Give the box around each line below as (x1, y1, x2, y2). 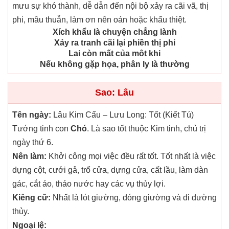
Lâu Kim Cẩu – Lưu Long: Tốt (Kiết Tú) (51, 110, 194, 120)
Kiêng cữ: (12, 193, 51, 202)
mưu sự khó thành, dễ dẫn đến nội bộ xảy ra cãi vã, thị (12, 2, 209, 11)
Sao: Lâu (95, 87, 134, 98)
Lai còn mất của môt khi (68, 49, 161, 58)
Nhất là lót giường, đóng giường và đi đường (51, 193, 217, 202)
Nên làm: (12, 152, 47, 161)
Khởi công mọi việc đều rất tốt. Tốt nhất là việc (47, 152, 216, 161)
